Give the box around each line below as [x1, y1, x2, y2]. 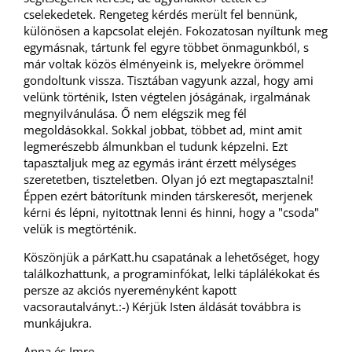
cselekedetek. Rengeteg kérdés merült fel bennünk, [24, 6, 298, 22]
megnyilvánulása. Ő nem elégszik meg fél [24, 105, 247, 121]
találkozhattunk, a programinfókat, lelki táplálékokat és [24, 266, 320, 281]
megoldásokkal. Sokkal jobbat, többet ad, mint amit [24, 122, 302, 137]
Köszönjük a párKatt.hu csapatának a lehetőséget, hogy [24, 249, 320, 265]
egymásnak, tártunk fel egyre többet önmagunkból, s [24, 39, 309, 55]
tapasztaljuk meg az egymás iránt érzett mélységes [24, 155, 296, 170]
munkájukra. [24, 315, 95, 331]
